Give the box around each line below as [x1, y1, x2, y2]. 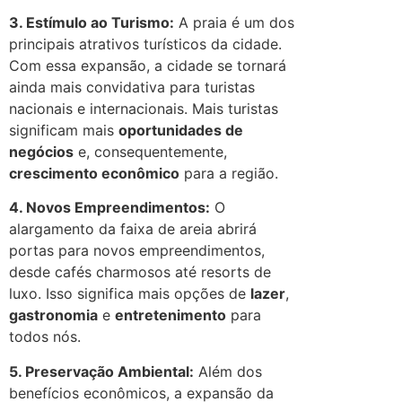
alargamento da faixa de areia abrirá [9, 220, 257, 239]
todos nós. [9, 328, 81, 346]
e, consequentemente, [74, 142, 227, 161]
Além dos [194, 362, 262, 380]
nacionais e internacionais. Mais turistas [9, 99, 278, 118]
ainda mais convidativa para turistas [9, 77, 255, 96]
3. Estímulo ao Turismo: [9, 13, 174, 31]
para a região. [179, 163, 278, 182]
